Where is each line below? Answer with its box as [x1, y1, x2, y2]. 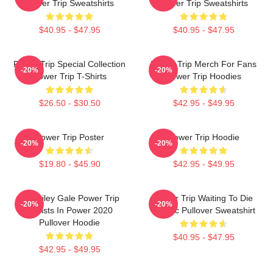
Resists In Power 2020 [26, 205, 113, 215]
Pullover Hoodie [39, 218, 100, 227]
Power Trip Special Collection [13, 59, 126, 69]
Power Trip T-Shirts [32, 71, 107, 81]
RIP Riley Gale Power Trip [19, 193, 119, 203]
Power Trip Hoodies [166, 71, 241, 81]
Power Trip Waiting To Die [154, 193, 253, 203]
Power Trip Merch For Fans [151, 59, 257, 69]
